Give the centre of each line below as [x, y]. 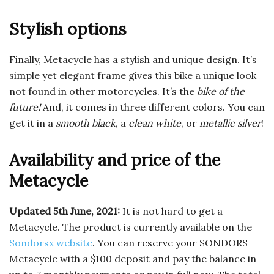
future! [25, 107]
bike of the [221, 91]
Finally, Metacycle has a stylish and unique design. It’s [133, 60]
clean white [155, 123]
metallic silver [230, 123]
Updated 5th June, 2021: [65, 211]
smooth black [86, 123]
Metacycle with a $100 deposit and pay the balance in [133, 259]
